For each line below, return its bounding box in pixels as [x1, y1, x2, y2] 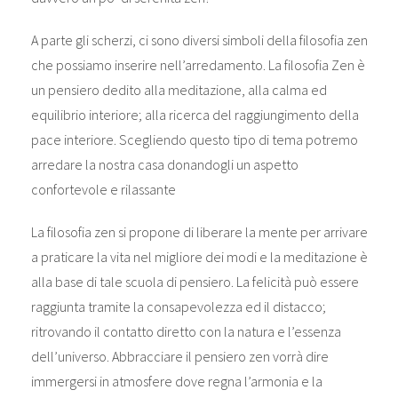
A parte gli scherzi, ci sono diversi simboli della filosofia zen [30, 30, 368, 49]
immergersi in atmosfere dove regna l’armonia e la [30, 371, 322, 390]
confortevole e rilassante [30, 179, 176, 198]
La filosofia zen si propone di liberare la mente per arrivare [30, 222, 368, 241]
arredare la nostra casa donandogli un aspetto [30, 155, 298, 173]
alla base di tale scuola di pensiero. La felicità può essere [30, 272, 359, 291]
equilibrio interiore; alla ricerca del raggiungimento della [30, 105, 359, 123]
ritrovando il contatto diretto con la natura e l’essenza [30, 322, 341, 340]
